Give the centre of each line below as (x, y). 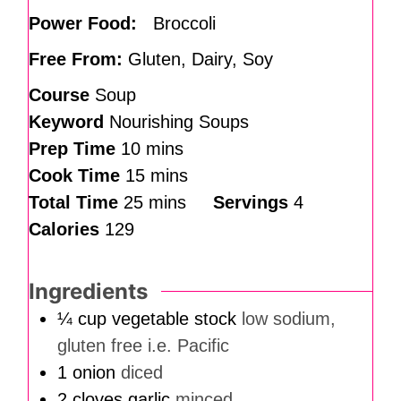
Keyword (68, 122)
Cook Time (77, 175)
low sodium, (288, 318)
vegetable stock (174, 318)
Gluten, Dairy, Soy (197, 59)
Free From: (75, 59)
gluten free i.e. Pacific (143, 345)
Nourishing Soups (179, 122)
